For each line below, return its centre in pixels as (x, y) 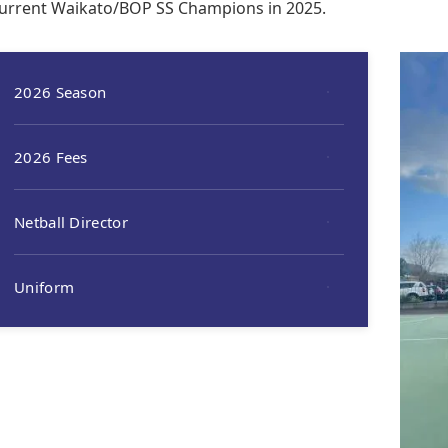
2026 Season (60, 92)
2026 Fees (51, 157)
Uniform (44, 287)
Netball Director (71, 222)
